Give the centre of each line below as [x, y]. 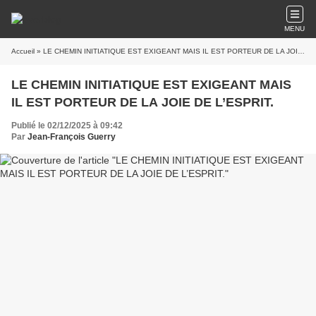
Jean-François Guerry [72, 137]
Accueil [23, 51]
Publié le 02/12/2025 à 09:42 [67, 126]
